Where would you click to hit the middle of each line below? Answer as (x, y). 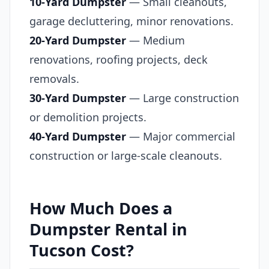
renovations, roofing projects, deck (119, 59)
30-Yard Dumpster (78, 98)
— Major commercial (181, 136)
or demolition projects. (88, 117)
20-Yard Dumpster (78, 40)
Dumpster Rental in (108, 229)
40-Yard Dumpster (78, 136)
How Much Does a (101, 208)
